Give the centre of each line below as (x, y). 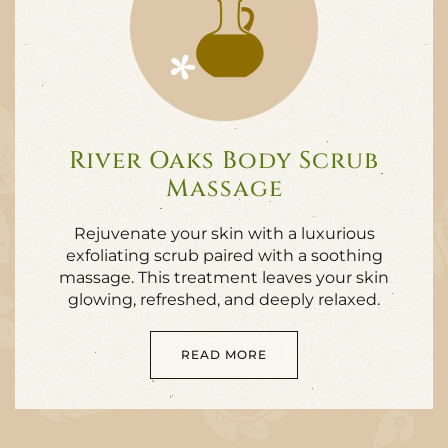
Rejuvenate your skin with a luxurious (224, 233)
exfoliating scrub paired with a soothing (224, 255)
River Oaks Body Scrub (224, 161)
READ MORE (224, 354)
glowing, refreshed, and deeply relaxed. (224, 299)
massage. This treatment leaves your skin (224, 277)
